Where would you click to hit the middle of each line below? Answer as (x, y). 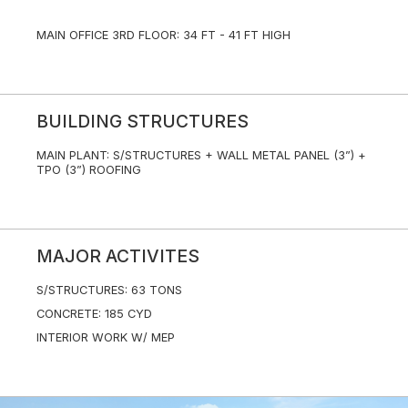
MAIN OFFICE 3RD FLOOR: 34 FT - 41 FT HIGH (163, 36)
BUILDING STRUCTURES (143, 122)
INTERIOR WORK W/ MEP (106, 338)
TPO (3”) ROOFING (89, 170)
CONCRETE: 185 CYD (94, 314)
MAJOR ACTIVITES (118, 256)
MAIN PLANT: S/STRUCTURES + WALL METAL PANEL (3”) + (201, 156)
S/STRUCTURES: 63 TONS (109, 291)
